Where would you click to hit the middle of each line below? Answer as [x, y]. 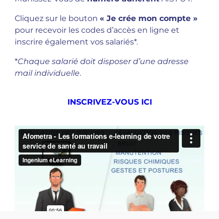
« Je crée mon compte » [149, 18]
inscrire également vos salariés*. [76, 42]
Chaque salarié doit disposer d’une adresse [103, 61]
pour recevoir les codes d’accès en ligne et [97, 30]
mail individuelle [47, 73]
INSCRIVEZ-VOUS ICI [109, 102]
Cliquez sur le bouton [57, 18]
